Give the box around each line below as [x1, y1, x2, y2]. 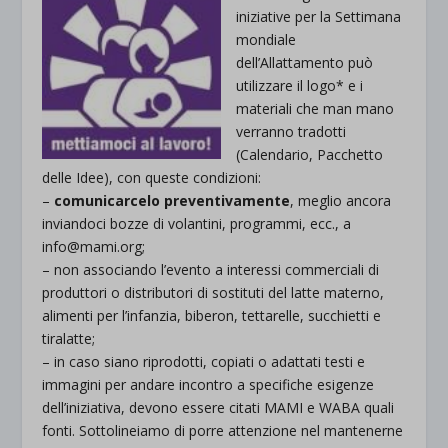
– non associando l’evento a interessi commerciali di [42, 260, 380, 279]
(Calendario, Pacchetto [236, 145, 384, 164]
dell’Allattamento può [236, 53, 374, 72]
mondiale [236, 30, 297, 49]
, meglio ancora [290, 191, 392, 210]
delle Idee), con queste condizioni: [42, 168, 262, 187]
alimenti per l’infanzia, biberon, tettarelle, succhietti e [42, 306, 382, 325]
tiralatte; [42, 329, 96, 348]
